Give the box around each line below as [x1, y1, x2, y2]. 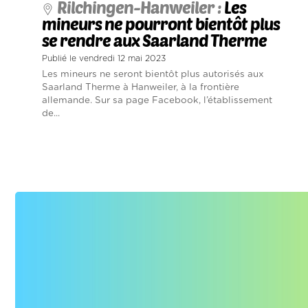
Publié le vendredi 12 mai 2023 [42, 54, 166, 63]
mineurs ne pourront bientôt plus [42, 14, 280, 34]
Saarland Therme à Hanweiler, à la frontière [42, 82, 239, 93]
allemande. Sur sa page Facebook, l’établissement [42, 96, 272, 106]
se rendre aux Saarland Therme [42, 30, 267, 51]
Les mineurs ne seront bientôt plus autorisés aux [42, 69, 264, 80]
